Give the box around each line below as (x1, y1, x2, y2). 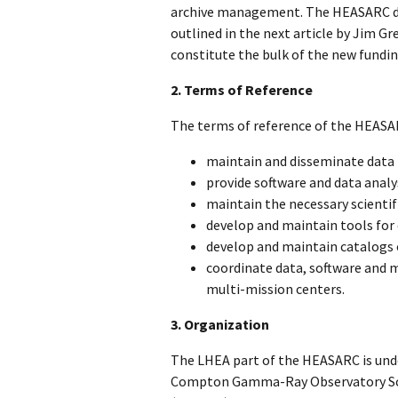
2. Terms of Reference (171, 80, 313, 99)
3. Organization (171, 314, 269, 333)
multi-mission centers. (206, 279, 345, 298)
